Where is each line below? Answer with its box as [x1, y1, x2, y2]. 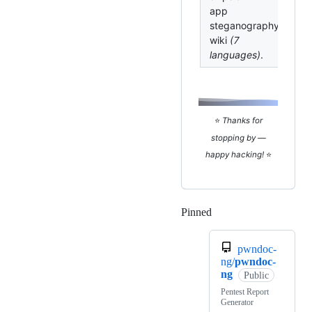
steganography [210, 19, 279, 32]
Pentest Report [221, 287, 269, 297]
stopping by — [210, 132, 266, 143]
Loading [212, 206, 249, 219]
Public [243, 270, 269, 281]
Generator [221, 297, 253, 308]
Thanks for [221, 115, 263, 125]
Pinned [181, 206, 212, 219]
